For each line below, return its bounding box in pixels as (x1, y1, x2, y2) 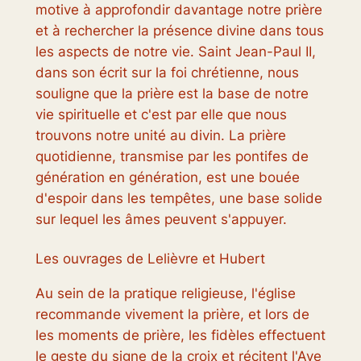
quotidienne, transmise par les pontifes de (35, 148, 309, 165)
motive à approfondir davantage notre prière (35, 2, 322, 19)
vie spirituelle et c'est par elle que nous (35, 106, 287, 123)
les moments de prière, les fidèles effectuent (35, 327, 326, 344)
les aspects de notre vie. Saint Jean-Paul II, (35, 44, 316, 60)
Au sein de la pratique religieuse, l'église (35, 285, 296, 302)
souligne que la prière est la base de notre (35, 85, 309, 102)
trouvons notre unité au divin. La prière (35, 127, 286, 144)
